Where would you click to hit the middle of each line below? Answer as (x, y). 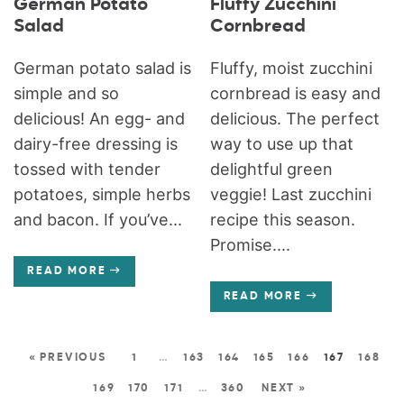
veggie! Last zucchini (290, 194)
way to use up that (281, 143)
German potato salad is (103, 68)
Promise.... (250, 244)
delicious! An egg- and (100, 118)
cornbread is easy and (295, 93)
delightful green (271, 169)
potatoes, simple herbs (102, 194)
